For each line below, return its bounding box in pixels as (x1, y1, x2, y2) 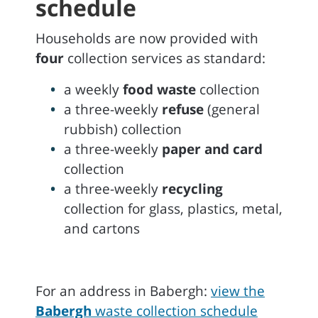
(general (204, 100, 260, 119)
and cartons (64, 219, 140, 238)
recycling (162, 180, 223, 198)
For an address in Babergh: (35, 282, 211, 300)
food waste (123, 80, 196, 99)
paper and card (162, 140, 263, 158)
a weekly (64, 80, 123, 99)
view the (211, 282, 265, 300)
